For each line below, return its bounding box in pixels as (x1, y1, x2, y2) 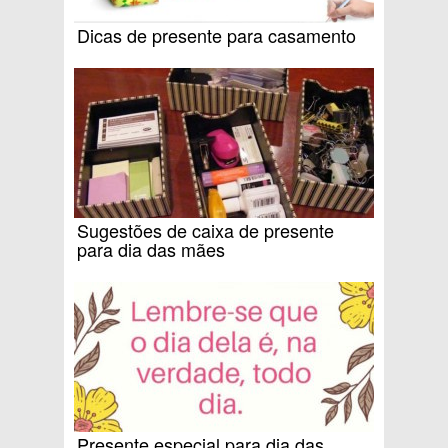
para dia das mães (77, 235, 225, 262)
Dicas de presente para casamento (77, 21, 356, 48)
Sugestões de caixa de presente (77, 216, 334, 243)
